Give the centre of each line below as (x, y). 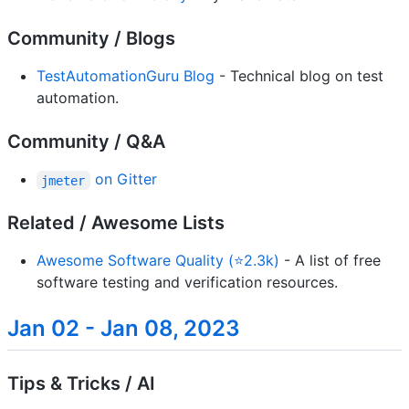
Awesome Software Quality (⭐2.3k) (158, 261)
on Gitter (123, 179)
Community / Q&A (86, 142)
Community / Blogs (91, 39)
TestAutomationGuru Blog (126, 76)
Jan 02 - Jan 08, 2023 (124, 329)
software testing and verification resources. (187, 283)
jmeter (63, 180)
